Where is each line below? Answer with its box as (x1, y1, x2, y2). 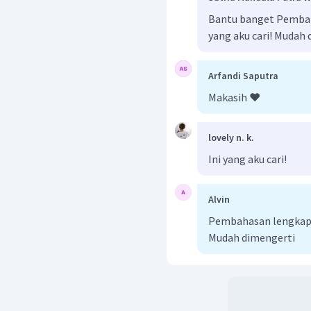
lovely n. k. (208, 131, 254, 144)
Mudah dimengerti (208, 230, 295, 244)
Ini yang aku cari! (208, 151, 287, 166)
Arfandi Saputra (208, 69, 278, 82)
